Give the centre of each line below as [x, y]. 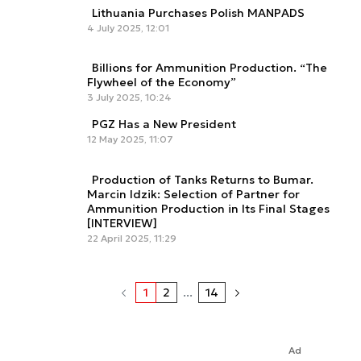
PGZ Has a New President [164, 124]
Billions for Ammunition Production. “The [210, 68]
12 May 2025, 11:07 [130, 139]
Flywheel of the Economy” [162, 83]
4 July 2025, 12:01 [128, 27]
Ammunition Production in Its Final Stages [208, 209]
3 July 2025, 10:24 [129, 98]
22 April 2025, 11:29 [132, 239]
